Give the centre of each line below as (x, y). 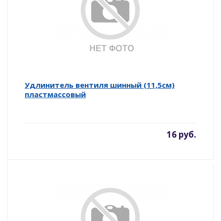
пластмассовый (55, 94)
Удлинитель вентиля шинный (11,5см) (100, 85)
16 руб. (182, 134)
